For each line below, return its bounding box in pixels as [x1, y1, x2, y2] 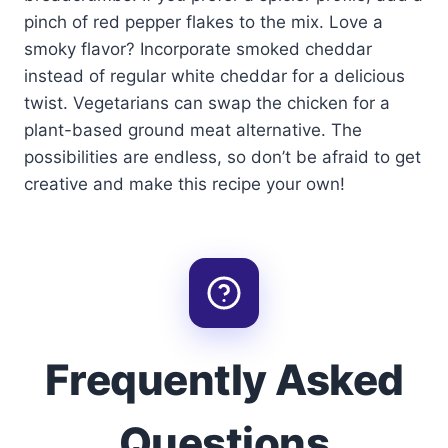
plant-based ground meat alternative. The [24, 119, 362, 140]
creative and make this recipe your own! [24, 173, 345, 194]
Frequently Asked [44, 353, 404, 405]
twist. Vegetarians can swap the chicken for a [24, 92, 390, 113]
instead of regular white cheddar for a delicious [24, 65, 405, 86]
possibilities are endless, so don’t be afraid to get [24, 146, 421, 167]
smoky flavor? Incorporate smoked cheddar [24, 38, 372, 59]
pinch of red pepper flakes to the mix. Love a [24, 11, 383, 32]
